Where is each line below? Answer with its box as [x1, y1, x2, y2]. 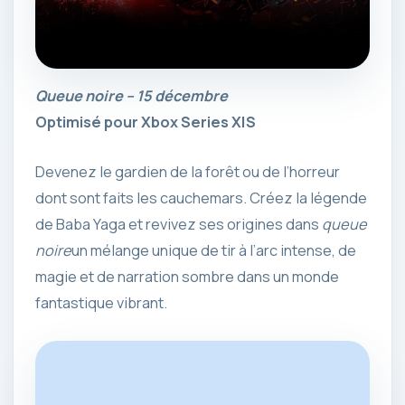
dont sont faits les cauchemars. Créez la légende [35, 188, 367, 209]
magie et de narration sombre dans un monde [35, 267, 339, 287]
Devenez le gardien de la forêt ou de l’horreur [35, 162, 340, 183]
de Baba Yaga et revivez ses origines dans [35, 214, 322, 235]
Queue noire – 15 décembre [35, 86, 228, 107]
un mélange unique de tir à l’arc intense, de [71, 240, 356, 261]
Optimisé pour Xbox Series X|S [35, 112, 256, 133]
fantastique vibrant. [35, 293, 167, 314]
